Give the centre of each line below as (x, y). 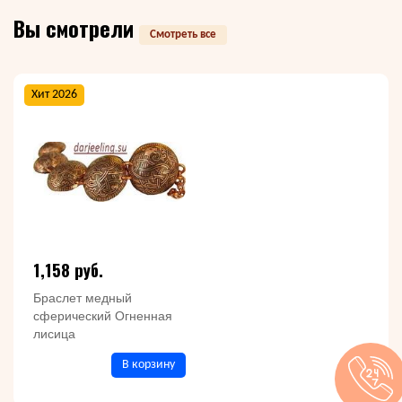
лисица (54, 333)
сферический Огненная (103, 315)
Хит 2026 (54, 94)
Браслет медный (83, 297)
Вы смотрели (76, 27)
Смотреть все (183, 34)
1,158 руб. (68, 269)
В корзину (149, 364)
